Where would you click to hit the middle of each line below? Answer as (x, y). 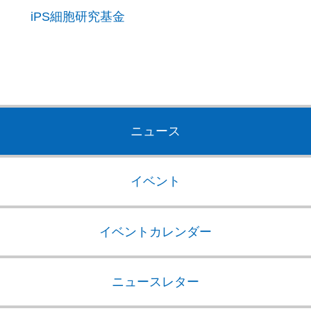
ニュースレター (155, 282)
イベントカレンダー (155, 232)
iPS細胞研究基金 (77, 16)
